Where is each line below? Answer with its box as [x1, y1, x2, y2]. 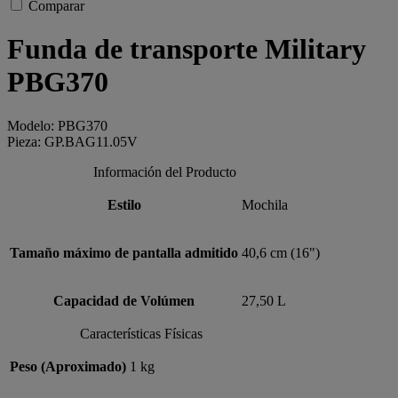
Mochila [242, 196, 288, 212]
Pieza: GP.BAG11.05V [7, 133, 138, 149]
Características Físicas [79, 325, 203, 341]
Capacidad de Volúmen [53, 292, 195, 308]
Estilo [107, 196, 141, 212]
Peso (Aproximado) [10, 358, 126, 374]
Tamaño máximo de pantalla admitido [10, 244, 238, 260]
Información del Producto [93, 163, 236, 179]
